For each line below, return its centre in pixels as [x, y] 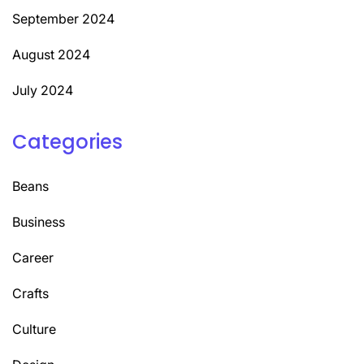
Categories [67, 141]
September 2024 [63, 18]
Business [39, 221]
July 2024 [43, 90]
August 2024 [51, 54]
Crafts [30, 293]
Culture [34, 329]
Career [33, 257]
